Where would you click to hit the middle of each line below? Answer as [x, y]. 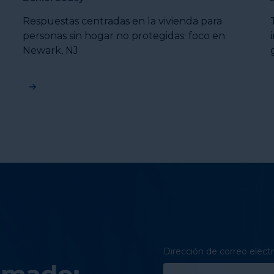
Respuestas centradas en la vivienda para [123, 21]
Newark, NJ [51, 51]
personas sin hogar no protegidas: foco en [124, 36]
